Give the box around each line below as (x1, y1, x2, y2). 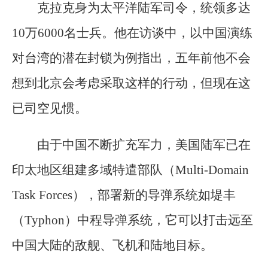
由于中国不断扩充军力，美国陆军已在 (37, 138, 251, 153)
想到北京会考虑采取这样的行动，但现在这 (12, 75, 251, 90)
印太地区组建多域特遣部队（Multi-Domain (12, 163, 249, 178)
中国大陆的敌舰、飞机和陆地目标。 (12, 238, 213, 253)
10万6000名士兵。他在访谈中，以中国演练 (12, 25, 252, 40)
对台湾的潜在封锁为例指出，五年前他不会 (12, 50, 251, 65)
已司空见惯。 (12, 100, 87, 115)
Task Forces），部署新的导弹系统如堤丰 (12, 188, 236, 203)
